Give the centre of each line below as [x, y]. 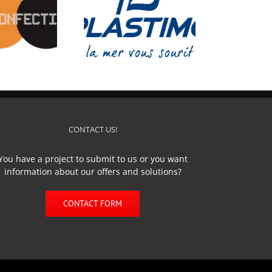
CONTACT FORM [93, 203]
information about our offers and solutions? [93, 171]
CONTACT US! [93, 129]
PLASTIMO [28, 32]
